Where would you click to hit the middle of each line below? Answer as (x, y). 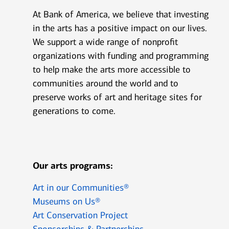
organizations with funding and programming (121, 56)
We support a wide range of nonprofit (105, 42)
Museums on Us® (66, 201)
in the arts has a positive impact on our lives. (120, 28)
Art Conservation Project (80, 215)
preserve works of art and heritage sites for (117, 97)
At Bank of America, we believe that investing (121, 14)
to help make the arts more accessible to (112, 70)
